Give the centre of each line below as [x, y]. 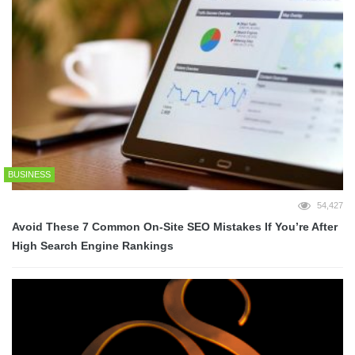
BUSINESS [29, 175]
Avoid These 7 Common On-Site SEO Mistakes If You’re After [175, 227]
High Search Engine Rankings [93, 246]
